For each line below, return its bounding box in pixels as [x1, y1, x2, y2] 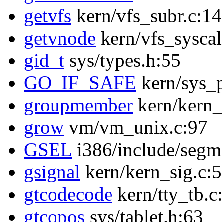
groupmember [24, 94, 133, 116]
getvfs [24, 5, 71, 27]
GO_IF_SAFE [24, 72, 136, 94]
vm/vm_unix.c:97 [64, 116, 208, 138]
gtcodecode [24, 183, 112, 205]
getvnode [24, 27, 96, 49]
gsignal [24, 161, 80, 183]
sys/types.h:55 [64, 50, 181, 71]
